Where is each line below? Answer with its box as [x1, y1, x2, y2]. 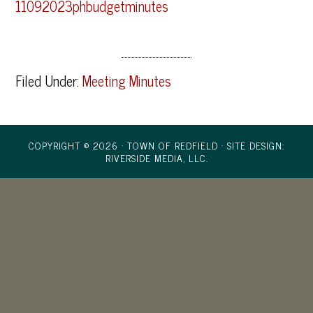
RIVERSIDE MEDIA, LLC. [105, 150, 208, 166]
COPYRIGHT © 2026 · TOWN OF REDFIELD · [29, 137, 227, 153]
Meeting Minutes [82, 69, 172, 92]
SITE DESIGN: [227, 137, 284, 153]
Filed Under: [15, 69, 83, 92]
